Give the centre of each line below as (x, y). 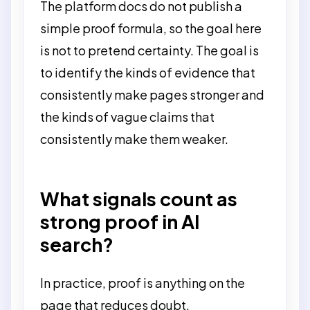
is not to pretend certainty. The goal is (149, 50)
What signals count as (139, 199)
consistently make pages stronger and (152, 94)
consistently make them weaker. (134, 139)
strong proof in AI (120, 221)
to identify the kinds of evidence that (148, 72)
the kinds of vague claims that (127, 117)
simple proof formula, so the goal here (151, 28)
